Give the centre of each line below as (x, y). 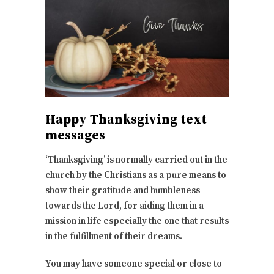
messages (75, 135)
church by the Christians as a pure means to (136, 175)
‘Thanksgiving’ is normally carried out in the (136, 160)
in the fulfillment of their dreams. (114, 236)
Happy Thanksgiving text (126, 120)
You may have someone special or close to (134, 264)
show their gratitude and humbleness (123, 190)
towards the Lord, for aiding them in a (124, 206)
